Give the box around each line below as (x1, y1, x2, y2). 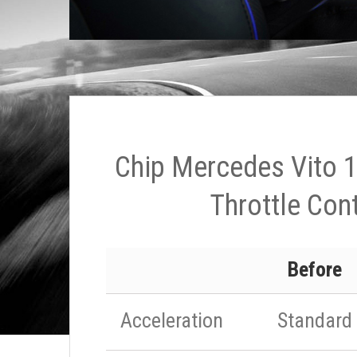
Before (288, 257, 342, 281)
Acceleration (120, 308, 223, 332)
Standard (277, 308, 352, 332)
